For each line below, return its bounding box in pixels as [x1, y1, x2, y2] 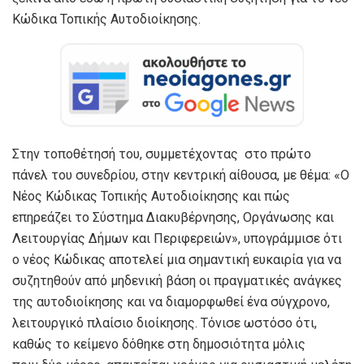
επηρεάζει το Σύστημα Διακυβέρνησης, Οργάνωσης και [12, 209, 334, 225]
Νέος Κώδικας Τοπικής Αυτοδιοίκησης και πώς [12, 188, 290, 204]
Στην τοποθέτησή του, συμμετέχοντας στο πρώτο [12, 145, 311, 162]
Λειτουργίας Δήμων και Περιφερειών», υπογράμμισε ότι [12, 230, 342, 246]
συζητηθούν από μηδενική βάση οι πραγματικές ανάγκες [12, 272, 342, 288]
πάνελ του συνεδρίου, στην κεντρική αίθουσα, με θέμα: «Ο [12, 167, 349, 183]
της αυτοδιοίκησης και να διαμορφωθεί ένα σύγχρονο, [12, 293, 330, 310]
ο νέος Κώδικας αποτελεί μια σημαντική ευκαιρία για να [12, 251, 341, 267]
